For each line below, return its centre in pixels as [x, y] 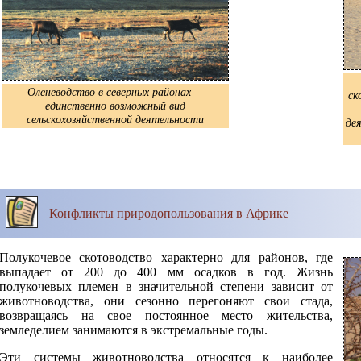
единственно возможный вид [115, 106]
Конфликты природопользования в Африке [169, 213]
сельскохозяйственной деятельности [115, 120]
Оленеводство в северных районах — [115, 92]
